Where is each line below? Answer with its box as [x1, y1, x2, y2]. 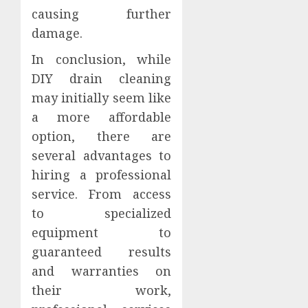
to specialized [32, 204, 172, 221]
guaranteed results [32, 243, 172, 260]
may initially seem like [32, 89, 172, 106]
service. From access [32, 185, 172, 202]
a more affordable [32, 108, 172, 125]
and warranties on [32, 262, 172, 279]
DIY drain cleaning [32, 69, 172, 87]
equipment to [32, 223, 172, 241]
